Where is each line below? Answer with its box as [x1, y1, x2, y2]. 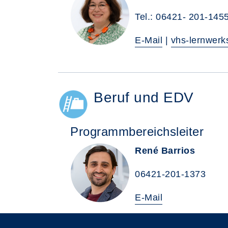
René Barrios [135, 146, 195, 156]
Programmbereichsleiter [70, 125, 204, 138]
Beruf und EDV [94, 90, 194, 105]
